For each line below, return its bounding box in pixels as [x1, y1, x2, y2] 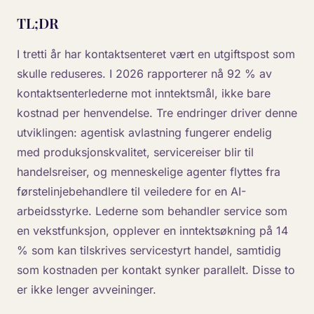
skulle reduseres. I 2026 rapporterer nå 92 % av [17, 67, 272, 81]
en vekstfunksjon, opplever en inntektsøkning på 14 [17, 224, 288, 238]
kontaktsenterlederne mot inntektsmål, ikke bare [17, 86, 271, 100]
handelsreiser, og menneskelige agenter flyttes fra [17, 165, 280, 179]
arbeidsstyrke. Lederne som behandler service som [17, 204, 287, 218]
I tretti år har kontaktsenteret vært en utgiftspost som [17, 47, 295, 61]
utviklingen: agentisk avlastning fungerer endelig [17, 125, 272, 139]
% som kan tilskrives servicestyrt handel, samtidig [17, 243, 281, 257]
